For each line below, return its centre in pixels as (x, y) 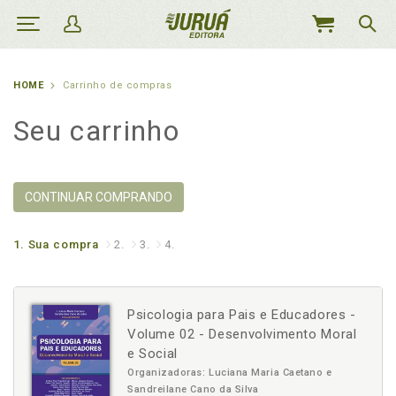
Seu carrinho (96, 131)
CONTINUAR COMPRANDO (99, 197)
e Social (152, 354)
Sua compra (64, 244)
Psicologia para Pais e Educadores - (242, 315)
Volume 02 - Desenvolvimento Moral (242, 334)
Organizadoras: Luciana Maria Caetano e (230, 373)
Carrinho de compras (118, 85)
